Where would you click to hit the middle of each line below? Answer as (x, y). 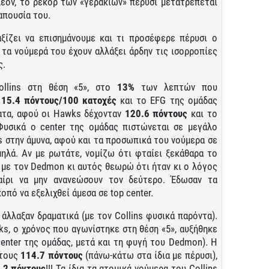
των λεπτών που (176, 87)
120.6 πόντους (156, 113)
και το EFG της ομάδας (167, 100)
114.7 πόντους (52, 255)
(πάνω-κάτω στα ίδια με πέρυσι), (150, 255)
